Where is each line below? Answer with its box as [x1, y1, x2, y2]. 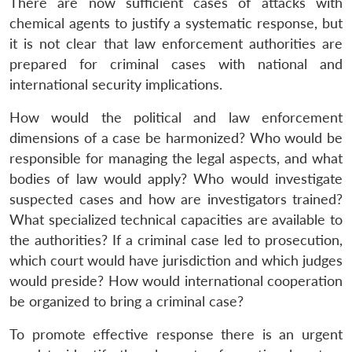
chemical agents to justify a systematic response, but [9, 14, 343, 31]
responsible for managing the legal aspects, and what [9, 149, 343, 167]
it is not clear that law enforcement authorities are [9, 35, 343, 52]
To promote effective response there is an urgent [9, 325, 343, 343]
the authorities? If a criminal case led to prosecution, [9, 231, 343, 248]
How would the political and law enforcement [9, 108, 343, 126]
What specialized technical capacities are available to [9, 211, 343, 228]
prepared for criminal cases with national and [9, 55, 343, 72]
